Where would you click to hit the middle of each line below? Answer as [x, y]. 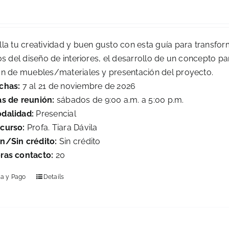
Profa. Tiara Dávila [61, 128]
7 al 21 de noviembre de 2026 [79, 86]
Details [54, 177]
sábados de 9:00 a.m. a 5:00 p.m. [120, 100]
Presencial [55, 114]
